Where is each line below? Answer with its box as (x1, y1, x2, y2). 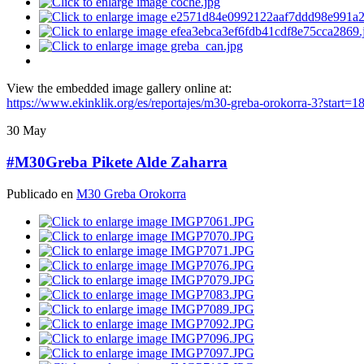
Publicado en (6, 186, 76, 201)
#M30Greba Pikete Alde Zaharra (6, 154, 227, 171)
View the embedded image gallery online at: (6, 81, 232, 96)
